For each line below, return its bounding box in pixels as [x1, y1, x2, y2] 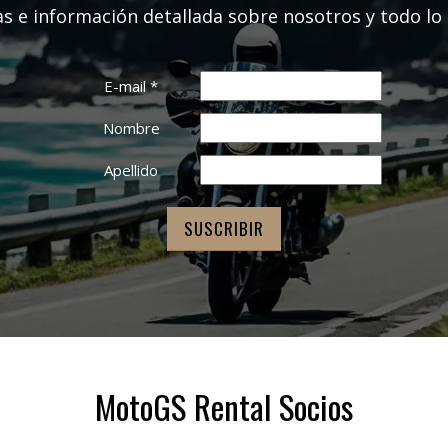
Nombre [102, 117, 160, 138]
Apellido [104, 159, 158, 180]
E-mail [104, 75, 150, 96]
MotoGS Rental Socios [95, 381, 353, 431]
